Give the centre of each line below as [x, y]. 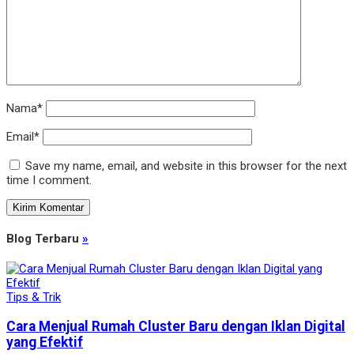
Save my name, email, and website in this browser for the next [186, 166]
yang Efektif [45, 342]
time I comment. [49, 181]
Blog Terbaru [44, 239]
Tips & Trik [34, 298]
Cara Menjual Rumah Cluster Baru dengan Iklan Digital [176, 326]
